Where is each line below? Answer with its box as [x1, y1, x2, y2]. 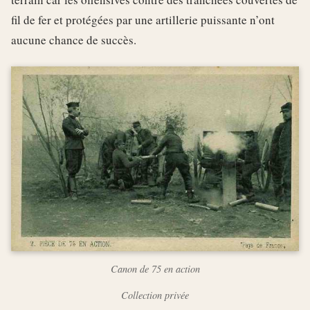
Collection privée [121, 289, 189, 302]
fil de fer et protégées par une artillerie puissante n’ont [11, 11, 275, 28]
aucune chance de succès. [11, 31, 136, 48]
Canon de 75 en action [110, 262, 200, 276]
